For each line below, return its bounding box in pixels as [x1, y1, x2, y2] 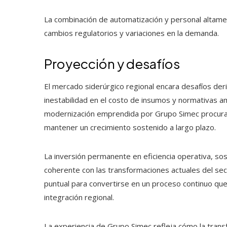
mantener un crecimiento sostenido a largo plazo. [44, 122, 216, 132]
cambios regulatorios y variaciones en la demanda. [44, 27, 219, 38]
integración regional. [44, 192, 114, 202]
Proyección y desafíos [44, 55, 180, 72]
